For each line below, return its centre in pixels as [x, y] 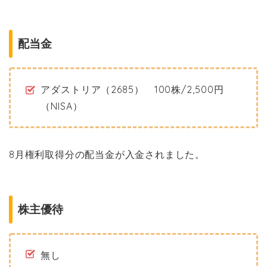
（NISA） [62, 106]
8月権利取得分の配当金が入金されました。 [107, 155]
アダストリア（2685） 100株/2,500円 [132, 90]
